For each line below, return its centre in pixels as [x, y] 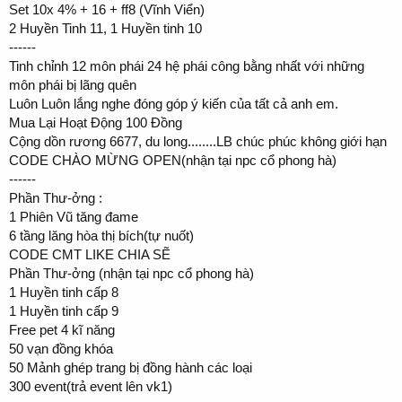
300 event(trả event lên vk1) [91, 386]
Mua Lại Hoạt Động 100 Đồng [96, 122]
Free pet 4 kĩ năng [62, 329]
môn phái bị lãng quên [73, 84]
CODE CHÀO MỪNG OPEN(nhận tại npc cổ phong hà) [173, 160]
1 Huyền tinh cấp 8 [64, 292]
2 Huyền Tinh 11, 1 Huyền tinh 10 [105, 28]
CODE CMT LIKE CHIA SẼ [90, 254]
